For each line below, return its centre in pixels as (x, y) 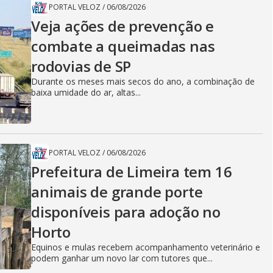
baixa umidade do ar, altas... (86, 92)
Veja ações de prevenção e (122, 26)
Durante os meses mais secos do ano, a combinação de (143, 81)
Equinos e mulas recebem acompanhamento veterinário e (146, 247)
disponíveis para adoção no (126, 212)
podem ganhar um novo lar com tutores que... (122, 258)
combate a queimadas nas (123, 46)
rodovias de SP (81, 66)
